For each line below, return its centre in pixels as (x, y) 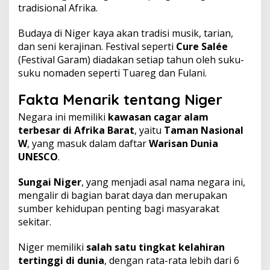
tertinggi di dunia (61, 260)
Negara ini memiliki (63, 117)
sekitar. (35, 222)
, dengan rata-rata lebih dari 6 (172, 260)
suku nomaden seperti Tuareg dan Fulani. (112, 73)
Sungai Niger (50, 182)
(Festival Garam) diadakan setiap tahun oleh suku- (131, 60)
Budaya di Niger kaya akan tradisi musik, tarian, (126, 33)
